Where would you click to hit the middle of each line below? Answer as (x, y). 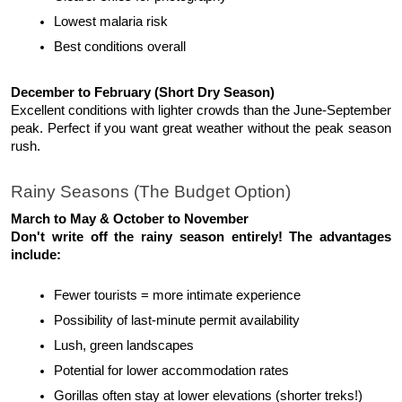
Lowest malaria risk (111, 21)
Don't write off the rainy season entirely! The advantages (201, 237)
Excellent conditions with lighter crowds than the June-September (201, 110)
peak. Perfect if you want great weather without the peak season (201, 128)
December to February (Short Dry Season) (143, 92)
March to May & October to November (130, 219)
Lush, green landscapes (124, 346)
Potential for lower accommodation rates (171, 371)
